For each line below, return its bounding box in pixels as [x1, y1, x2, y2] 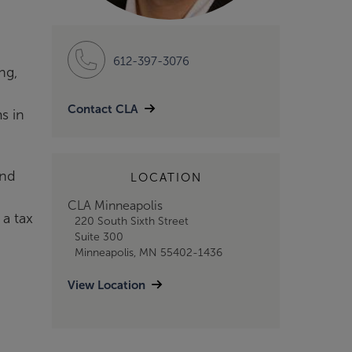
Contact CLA [68, 102, 138, 116]
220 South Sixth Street [74, 215, 189, 227]
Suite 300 [74, 231, 123, 243]
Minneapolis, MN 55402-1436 [74, 247, 222, 258]
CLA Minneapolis [68, 199, 163, 212]
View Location [68, 278, 145, 291]
